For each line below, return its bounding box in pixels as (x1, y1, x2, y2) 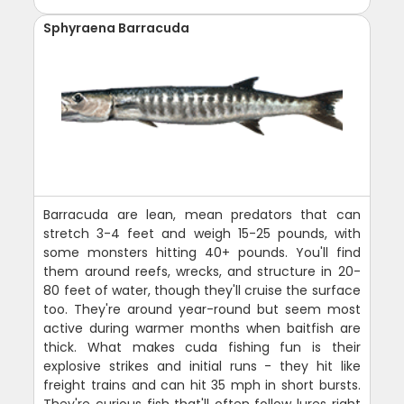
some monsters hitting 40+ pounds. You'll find (43, 243, 361, 262)
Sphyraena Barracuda (43, 18, 190, 37)
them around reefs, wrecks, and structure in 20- (43, 262, 361, 280)
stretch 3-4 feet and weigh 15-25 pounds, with (43, 224, 361, 243)
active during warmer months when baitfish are (43, 318, 361, 337)
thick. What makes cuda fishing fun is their (43, 337, 361, 356)
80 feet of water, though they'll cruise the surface (43, 280, 361, 299)
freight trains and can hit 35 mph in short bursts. (43, 375, 361, 394)
